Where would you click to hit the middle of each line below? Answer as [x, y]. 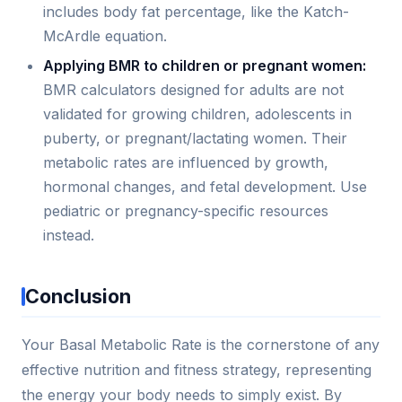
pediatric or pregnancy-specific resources [186, 211]
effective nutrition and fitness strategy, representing [197, 370]
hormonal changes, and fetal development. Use [205, 187]
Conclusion [78, 297]
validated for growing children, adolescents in [197, 114]
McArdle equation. [105, 36]
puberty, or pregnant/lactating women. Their [195, 139]
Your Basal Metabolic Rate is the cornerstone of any [201, 345]
